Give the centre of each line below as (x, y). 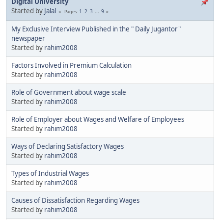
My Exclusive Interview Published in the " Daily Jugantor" (96, 29)
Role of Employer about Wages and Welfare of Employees (98, 119)
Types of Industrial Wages (50, 173)
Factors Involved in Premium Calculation (71, 65)
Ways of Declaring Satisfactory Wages (68, 146)
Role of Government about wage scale (69, 92)
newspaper (28, 38)
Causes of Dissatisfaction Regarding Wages (75, 200)
